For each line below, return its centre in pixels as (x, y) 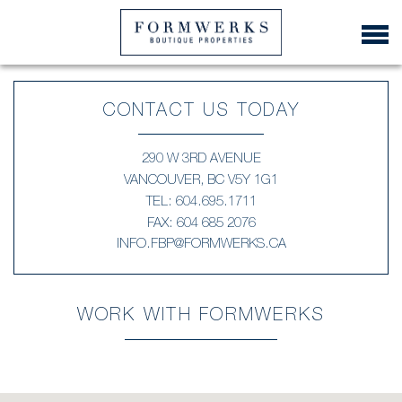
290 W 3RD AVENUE (201, 157)
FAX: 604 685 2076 (201, 222)
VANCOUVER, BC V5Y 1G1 (201, 179)
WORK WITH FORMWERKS (201, 317)
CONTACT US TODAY (201, 112)
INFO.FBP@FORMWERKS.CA (201, 243)
